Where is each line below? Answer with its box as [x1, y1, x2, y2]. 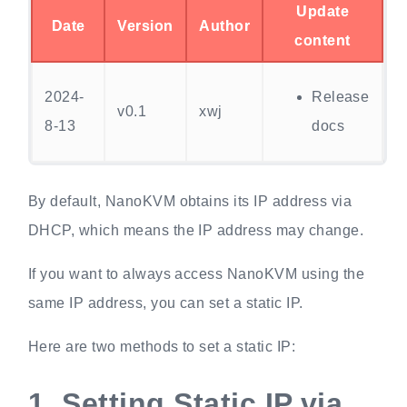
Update [296, 3, 350, 19]
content [294, 32, 351, 48]
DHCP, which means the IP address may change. [27, 222, 364, 238]
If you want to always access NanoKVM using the [27, 265, 364, 282]
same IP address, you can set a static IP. [27, 294, 303, 311]
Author [199, 17, 251, 34]
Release [312, 88, 370, 104]
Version [117, 17, 174, 34]
